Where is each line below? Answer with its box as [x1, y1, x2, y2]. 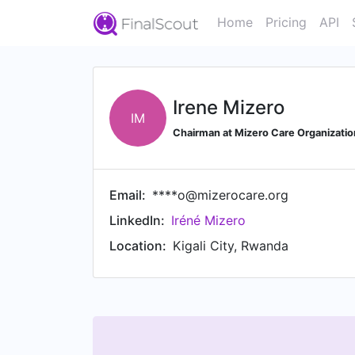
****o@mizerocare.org [152, 187, 288, 203]
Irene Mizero [173, 95, 284, 119]
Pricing [265, 14, 307, 30]
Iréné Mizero [171, 212, 246, 228]
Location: [109, 238, 166, 254]
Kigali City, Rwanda [173, 238, 288, 254]
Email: [109, 187, 146, 203]
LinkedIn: [109, 212, 165, 228]
